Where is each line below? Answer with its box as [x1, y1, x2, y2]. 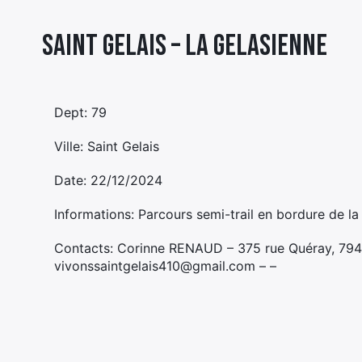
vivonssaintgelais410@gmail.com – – [54, 258, 276, 274]
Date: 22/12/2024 [54, 172, 162, 188]
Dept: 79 [54, 104, 107, 120]
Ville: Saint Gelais [54, 138, 159, 154]
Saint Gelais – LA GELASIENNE [42, 28, 327, 64]
